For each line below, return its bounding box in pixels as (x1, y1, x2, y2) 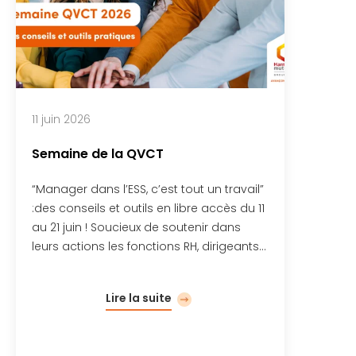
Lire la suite (105, 289, 172, 306)
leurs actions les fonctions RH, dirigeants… (32, 238, 267, 254)
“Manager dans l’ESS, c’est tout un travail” (32, 180, 265, 197)
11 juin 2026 (32, 110, 91, 127)
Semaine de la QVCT (32, 144, 164, 163)
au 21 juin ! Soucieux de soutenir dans (32, 219, 242, 235)
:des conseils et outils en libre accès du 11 (32, 199, 265, 216)
